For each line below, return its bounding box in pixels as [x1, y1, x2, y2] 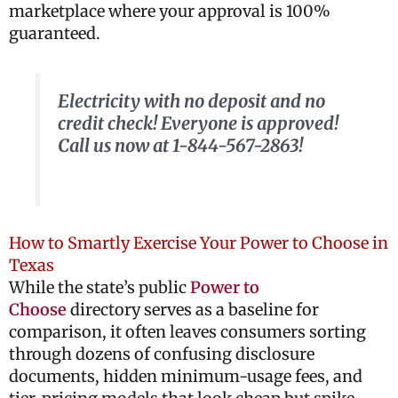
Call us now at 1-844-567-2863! [57, 134, 303, 156]
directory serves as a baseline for [67, 299, 319, 321]
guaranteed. [9, 23, 100, 44]
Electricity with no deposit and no [57, 90, 325, 112]
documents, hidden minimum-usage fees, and [9, 366, 362, 387]
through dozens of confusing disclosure [9, 344, 314, 365]
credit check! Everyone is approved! [57, 112, 338, 134]
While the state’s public [9, 277, 190, 298]
